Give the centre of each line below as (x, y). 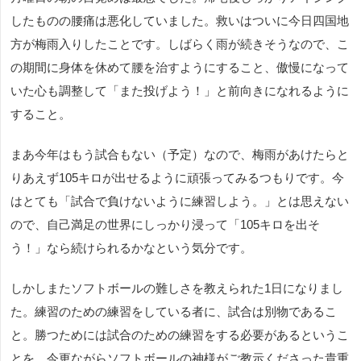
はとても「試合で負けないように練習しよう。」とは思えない (180, 201)
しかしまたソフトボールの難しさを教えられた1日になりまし (177, 288)
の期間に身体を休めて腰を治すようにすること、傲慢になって (180, 68)
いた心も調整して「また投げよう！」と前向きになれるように (180, 91)
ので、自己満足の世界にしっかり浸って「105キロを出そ (165, 225)
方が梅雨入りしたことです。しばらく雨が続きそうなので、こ (180, 44)
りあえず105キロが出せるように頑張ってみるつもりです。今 (177, 178)
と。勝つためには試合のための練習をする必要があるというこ (180, 335)
